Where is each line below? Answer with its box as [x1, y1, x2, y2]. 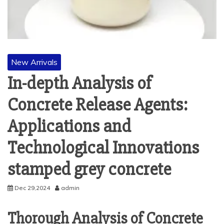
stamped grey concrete [7, 158, 171, 180]
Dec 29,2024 [14, 184, 50, 191]
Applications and [7, 115, 131, 137]
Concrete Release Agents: [7, 94, 187, 116]
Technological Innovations [7, 137, 199, 159]
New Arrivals [11, 57, 57, 67]
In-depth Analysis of [7, 72, 151, 94]
